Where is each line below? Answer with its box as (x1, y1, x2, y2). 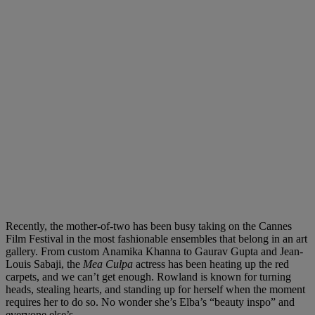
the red (256, 258, 289, 271)
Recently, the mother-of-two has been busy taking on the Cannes (6, 220, 292, 233)
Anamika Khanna (102, 245, 181, 258)
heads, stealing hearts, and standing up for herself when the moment (6, 283, 305, 296)
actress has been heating (133, 258, 245, 271)
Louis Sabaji (6, 258, 61, 271)
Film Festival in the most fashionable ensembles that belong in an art (6, 233, 307, 245)
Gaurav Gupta (195, 245, 258, 258)
